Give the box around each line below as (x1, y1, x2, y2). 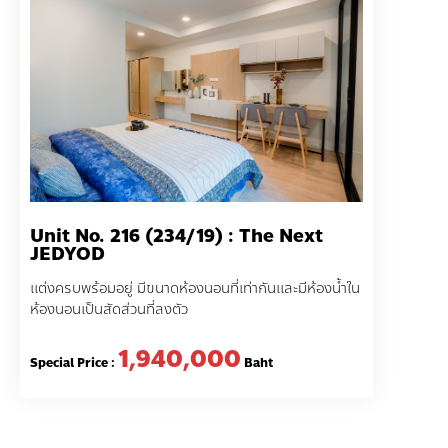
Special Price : (30, 353, 118, 372)
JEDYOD (30, 239, 105, 268)
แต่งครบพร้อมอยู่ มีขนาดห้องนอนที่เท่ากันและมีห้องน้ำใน (30, 277, 360, 299)
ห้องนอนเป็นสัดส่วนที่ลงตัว (30, 298, 188, 320)
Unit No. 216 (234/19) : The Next (30, 221, 323, 250)
